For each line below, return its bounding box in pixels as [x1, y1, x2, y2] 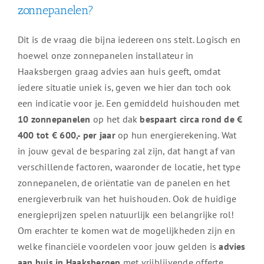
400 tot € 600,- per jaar [17, 129, 115, 141]
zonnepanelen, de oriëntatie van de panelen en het [17, 177, 230, 189]
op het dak [90, 113, 140, 126]
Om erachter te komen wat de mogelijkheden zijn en [17, 225, 235, 237]
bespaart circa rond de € [140, 113, 243, 126]
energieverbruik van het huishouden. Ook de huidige [17, 193, 236, 205]
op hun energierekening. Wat [115, 129, 237, 141]
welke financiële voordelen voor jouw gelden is [17, 240, 219, 253]
